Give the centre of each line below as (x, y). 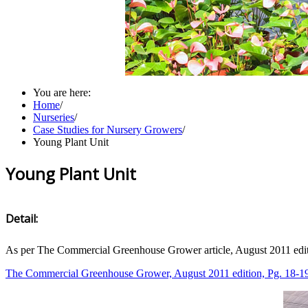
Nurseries (54, 117)
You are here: (65, 92)
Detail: (22, 219)
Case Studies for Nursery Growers (108, 130)
